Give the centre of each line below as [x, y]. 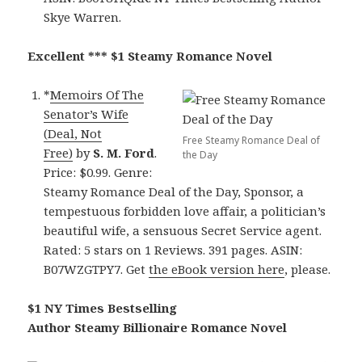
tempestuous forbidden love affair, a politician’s [185, 211]
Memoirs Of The [97, 95]
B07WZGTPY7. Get [97, 269]
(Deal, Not [73, 134]
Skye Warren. [83, 17]
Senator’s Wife [86, 114]
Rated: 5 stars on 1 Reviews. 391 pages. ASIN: [173, 250]
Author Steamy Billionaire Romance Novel [158, 328]
